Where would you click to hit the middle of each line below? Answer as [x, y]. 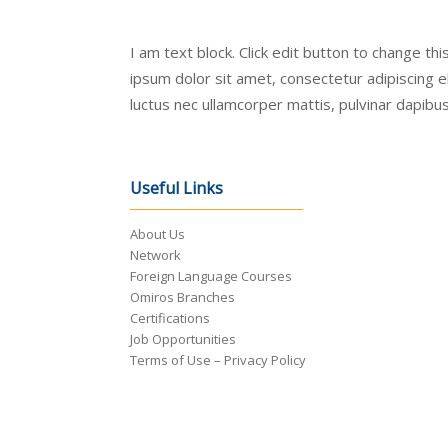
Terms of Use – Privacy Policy [217, 360]
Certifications [169, 318]
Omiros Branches [182, 297]
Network [155, 255]
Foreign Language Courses [210, 276]
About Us [157, 234]
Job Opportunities [182, 339]
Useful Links [176, 188]
